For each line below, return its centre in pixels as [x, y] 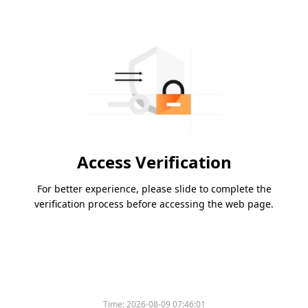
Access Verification [154, 162]
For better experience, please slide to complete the [154, 189]
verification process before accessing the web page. [154, 204]
